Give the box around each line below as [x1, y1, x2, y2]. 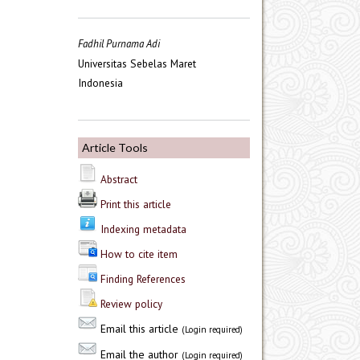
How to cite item [100, 247, 178, 262]
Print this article [100, 197, 171, 212]
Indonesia [78, 76, 123, 91]
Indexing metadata [100, 222, 186, 237]
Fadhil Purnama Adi [78, 37, 160, 51]
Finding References [100, 272, 186, 287]
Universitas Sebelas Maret [78, 56, 196, 72]
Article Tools [82, 141, 148, 155]
